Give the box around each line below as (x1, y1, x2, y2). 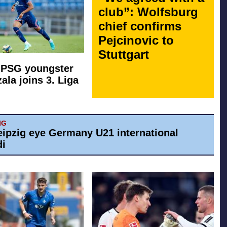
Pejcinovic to (98, 33, 174, 47)
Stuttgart (98, 47, 149, 61)
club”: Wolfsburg (98, 5, 198, 19)
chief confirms (98, 19, 181, 33)
